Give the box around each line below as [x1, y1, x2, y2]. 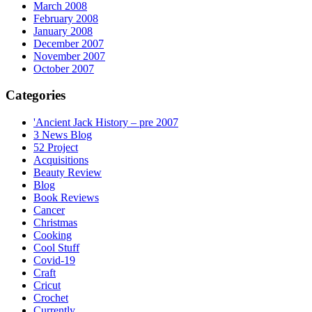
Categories [6, 88, 65, 103]
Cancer [33, 204, 65, 217]
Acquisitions [33, 154, 88, 166]
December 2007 [33, 37, 104, 49]
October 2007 [33, 62, 94, 75]
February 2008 [33, 12, 98, 24]
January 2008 [33, 24, 93, 37]
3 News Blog [33, 129, 92, 141]
